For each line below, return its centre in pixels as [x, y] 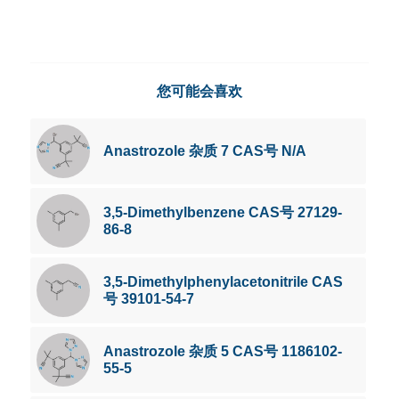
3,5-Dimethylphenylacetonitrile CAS [223, 282]
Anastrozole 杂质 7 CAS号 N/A [204, 151]
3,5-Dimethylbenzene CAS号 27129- [222, 212]
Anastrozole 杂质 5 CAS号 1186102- [222, 351]
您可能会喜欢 [199, 91]
